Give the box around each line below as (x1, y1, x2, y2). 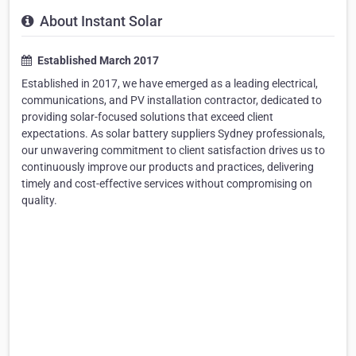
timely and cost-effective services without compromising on (21, 177, 312, 191)
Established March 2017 (35, 54, 159, 68)
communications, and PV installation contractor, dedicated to (21, 94, 322, 107)
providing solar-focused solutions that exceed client (21, 110, 273, 124)
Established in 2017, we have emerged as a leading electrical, (21, 77, 318, 91)
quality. (21, 194, 57, 207)
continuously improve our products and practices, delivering (21, 161, 314, 174)
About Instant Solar (37, 13, 162, 30)
